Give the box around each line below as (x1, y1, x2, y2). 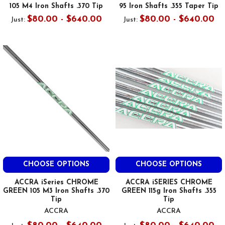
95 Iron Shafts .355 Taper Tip (119, 2, 218, 10)
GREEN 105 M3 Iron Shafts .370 (3, 187, 109, 195)
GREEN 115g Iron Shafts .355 (121, 187, 216, 195)
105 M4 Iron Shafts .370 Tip (10, 2, 103, 10)
